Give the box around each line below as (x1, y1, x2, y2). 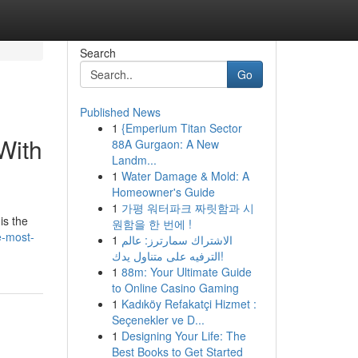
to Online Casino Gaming (111, 280, 239, 296)
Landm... (111, 152, 157, 168)
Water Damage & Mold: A (121, 168, 249, 184)
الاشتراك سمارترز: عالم (121, 232, 233, 248)
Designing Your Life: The (121, 328, 246, 344)
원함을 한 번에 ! (111, 216, 192, 232)
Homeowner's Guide (111, 184, 215, 200)
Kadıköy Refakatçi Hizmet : (121, 296, 257, 312)
